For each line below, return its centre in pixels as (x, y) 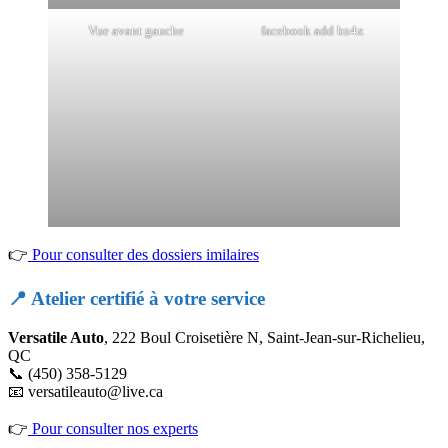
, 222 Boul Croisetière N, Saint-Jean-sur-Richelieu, (264, 337)
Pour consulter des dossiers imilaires (143, 254)
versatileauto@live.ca (95, 391)
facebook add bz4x (312, 30)
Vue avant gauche (136, 30)
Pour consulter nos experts (113, 428)
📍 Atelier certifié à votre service (136, 299)
